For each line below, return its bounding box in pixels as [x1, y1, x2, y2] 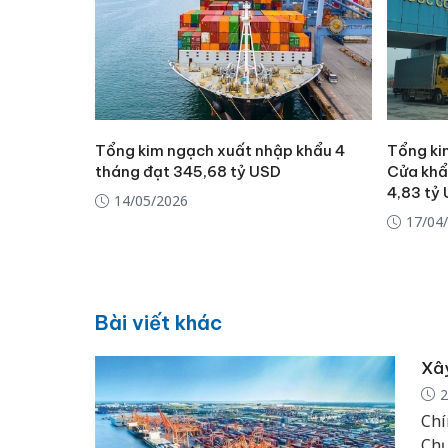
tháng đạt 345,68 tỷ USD [94, 162, 281, 182]
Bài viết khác [94, 309, 222, 335]
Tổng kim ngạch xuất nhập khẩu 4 [94, 141, 345, 161]
